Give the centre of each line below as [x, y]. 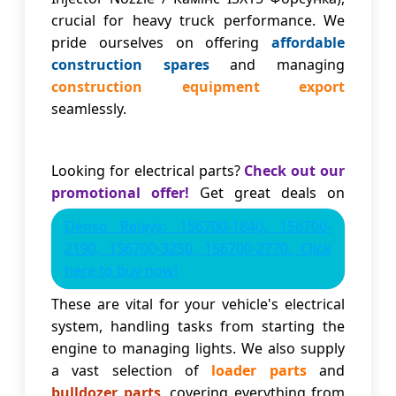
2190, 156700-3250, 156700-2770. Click [198, 249]
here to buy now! [121, 271]
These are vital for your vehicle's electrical [198, 305]
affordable [308, 43]
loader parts [259, 371]
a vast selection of [132, 371]
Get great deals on [267, 193]
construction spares [130, 65]
